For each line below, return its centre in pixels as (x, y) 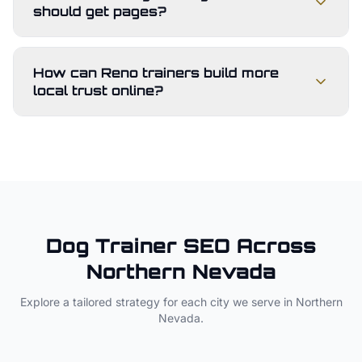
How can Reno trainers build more (156, 73)
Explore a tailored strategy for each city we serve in (158, 302)
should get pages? (100, 11)
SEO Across (246, 246)
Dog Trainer (112, 246)
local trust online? (98, 90)
